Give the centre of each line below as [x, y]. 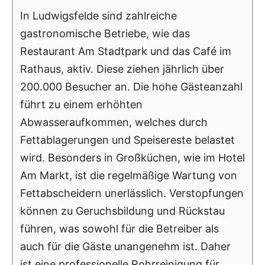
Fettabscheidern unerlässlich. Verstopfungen [132, 193]
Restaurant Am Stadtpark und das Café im [126, 51]
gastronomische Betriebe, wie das [105, 33]
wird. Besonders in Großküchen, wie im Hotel [132, 157]
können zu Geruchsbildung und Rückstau [122, 211]
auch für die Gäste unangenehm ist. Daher [125, 246]
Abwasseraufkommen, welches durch [114, 122]
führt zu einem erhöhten [81, 104]
